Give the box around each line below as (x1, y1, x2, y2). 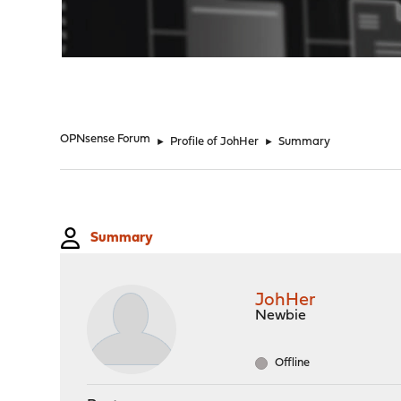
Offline (272, 357, 311, 369)
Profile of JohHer (170, 136, 260, 148)
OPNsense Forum (60, 133, 151, 145)
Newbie (255, 309, 307, 323)
